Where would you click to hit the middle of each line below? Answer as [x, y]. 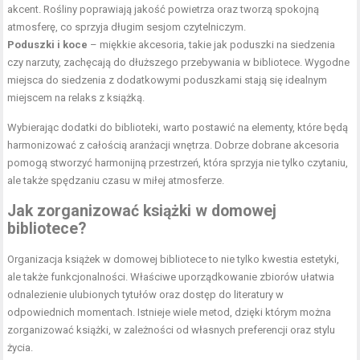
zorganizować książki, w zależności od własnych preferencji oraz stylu [172, 329]
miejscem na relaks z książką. [76, 97]
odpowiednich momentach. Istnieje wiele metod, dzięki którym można [170, 312]
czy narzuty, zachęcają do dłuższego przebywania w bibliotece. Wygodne [179, 62]
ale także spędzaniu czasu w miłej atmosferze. [116, 180]
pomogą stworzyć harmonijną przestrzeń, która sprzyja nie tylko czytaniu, [178, 162]
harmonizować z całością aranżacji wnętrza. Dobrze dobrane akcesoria [174, 145]
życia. [20, 347]
